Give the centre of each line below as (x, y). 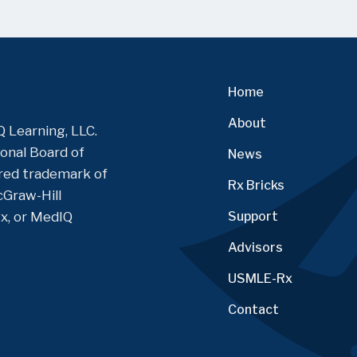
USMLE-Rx (260, 279)
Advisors (255, 248)
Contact (253, 310)
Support (253, 217)
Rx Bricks (256, 186)
